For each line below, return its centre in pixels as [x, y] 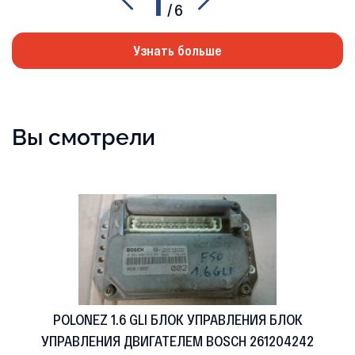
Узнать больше [177, 51]
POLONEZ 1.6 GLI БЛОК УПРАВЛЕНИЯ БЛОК [177, 320]
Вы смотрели [84, 138]
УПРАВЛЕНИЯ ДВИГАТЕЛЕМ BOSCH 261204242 [177, 341]
